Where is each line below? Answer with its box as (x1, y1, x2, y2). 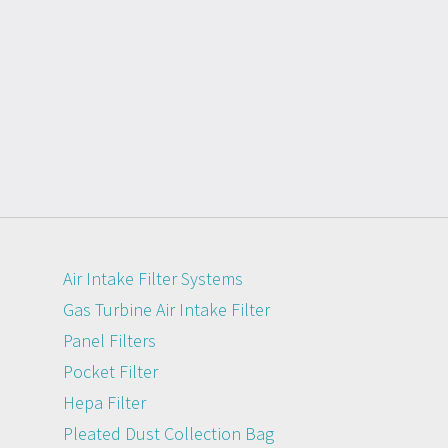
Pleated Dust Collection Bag (63, 421, 274, 445)
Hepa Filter (63, 390, 146, 414)
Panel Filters (63, 328, 156, 352)
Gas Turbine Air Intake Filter (63, 297, 270, 321)
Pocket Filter (63, 359, 158, 383)
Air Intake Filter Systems (63, 266, 243, 290)
